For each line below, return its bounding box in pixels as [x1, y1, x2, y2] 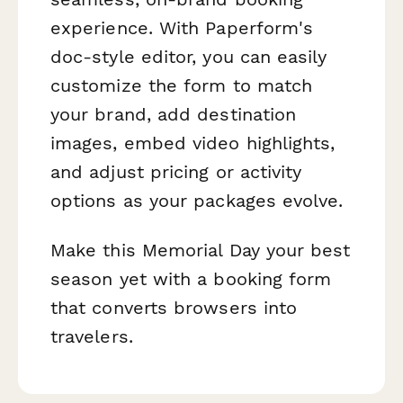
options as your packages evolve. [50, 190, 344, 212]
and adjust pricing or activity [50, 161, 302, 184]
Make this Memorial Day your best [50, 239, 351, 262]
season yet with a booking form [50, 268, 332, 291]
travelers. [50, 326, 133, 348]
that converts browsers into [50, 297, 298, 319]
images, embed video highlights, [50, 132, 336, 155]
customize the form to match [50, 75, 313, 97]
